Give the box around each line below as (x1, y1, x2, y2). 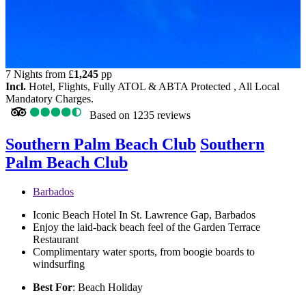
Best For (33, 281, 72, 293)
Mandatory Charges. (5, 92, 94, 105)
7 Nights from (5, 68, 68, 80)
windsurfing (33, 258, 85, 270)
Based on (89, 109, 130, 121)
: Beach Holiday (72, 281, 143, 293)
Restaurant (33, 233, 79, 245)
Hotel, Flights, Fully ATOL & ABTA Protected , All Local (26, 80, 279, 92)
